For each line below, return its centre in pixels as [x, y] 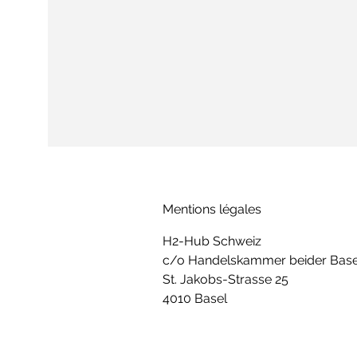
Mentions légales [212, 209]
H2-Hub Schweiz [212, 241]
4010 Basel [195, 298]
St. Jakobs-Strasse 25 [226, 279]
